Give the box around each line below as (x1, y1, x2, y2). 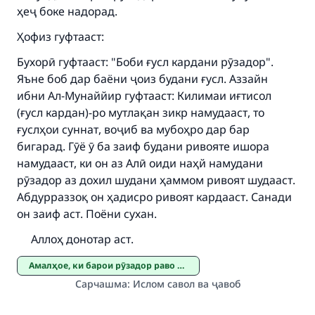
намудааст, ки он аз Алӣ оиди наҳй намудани (17, 155, 263, 171)
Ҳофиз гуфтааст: (17, 29, 104, 44)
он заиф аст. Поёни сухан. (17, 206, 157, 221)
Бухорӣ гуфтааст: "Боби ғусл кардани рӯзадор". (17, 54, 274, 70)
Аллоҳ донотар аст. (17, 231, 134, 247)
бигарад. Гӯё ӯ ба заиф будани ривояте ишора (17, 139, 269, 154)
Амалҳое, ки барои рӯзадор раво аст (34, 259, 177, 271)
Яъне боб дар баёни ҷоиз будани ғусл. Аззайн (17, 71, 268, 86)
